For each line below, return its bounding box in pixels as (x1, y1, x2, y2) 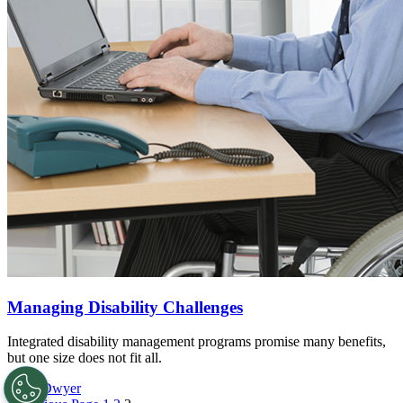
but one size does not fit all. (7, 350, 162, 366)
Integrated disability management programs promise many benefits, (7, 334, 386, 350)
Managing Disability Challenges (7, 297, 243, 317)
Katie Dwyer (7, 381, 81, 397)
